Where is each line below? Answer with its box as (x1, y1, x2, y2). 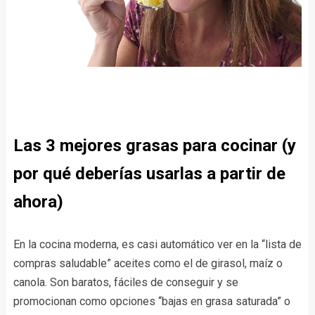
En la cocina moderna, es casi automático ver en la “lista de (13, 238, 302, 252)
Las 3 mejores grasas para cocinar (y (13, 136, 296, 156)
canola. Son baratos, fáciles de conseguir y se (13, 276, 238, 290)
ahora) (13, 192, 63, 212)
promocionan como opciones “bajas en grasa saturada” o (13, 295, 290, 309)
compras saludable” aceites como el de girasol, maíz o (13, 257, 283, 271)
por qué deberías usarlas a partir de (13, 164, 285, 184)
